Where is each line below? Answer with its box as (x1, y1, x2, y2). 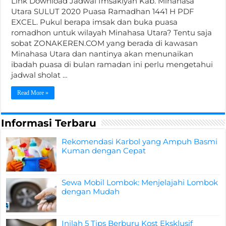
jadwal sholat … (11, 70, 68, 80)
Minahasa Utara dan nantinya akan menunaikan (11, 49, 194, 59)
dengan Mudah (62, 187, 120, 197)
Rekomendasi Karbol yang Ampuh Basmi (62, 137, 218, 146)
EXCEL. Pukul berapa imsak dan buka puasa (11, 17, 178, 27)
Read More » (17, 89, 49, 96)
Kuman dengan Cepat (62, 146, 146, 155)
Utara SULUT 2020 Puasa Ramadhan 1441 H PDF (11, 7, 195, 16)
